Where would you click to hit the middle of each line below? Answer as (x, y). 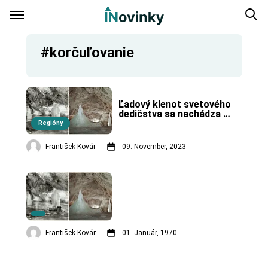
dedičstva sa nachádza (169, 114)
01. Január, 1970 (149, 232)
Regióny (50, 123)
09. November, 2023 (154, 147)
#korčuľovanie (87, 53)
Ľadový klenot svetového (174, 104)
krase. (132, 133)
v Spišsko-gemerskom (169, 123)
